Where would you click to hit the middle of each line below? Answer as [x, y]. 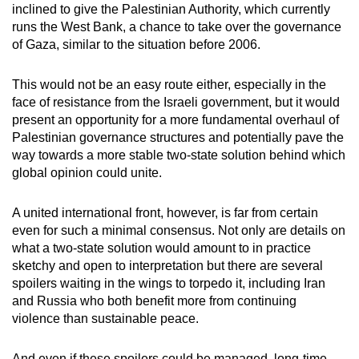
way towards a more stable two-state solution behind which [179, 155]
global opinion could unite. [87, 172]
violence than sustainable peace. [105, 318]
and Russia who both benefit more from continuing [154, 301]
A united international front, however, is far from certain [165, 212]
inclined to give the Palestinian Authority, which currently [171, 9]
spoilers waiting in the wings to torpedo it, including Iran [169, 283]
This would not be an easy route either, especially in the [169, 84]
